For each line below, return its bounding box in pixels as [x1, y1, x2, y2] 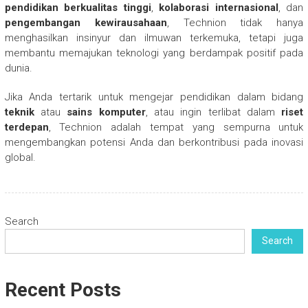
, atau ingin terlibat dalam [145, 105, 282, 118]
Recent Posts [4, 278, 121, 301]
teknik [4, 105, 34, 118]
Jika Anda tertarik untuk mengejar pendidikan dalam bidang [4, 90, 304, 103]
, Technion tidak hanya [166, 16, 304, 29]
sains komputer [67, 105, 146, 118]
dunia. [4, 61, 32, 74]
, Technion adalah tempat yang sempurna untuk [48, 120, 304, 133]
